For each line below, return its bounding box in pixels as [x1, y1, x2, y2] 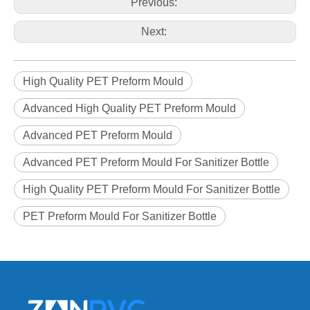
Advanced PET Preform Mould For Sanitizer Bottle [23, 156, 269, 169]
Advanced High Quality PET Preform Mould [23, 102, 236, 115]
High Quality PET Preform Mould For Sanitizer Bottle [23, 183, 280, 196]
